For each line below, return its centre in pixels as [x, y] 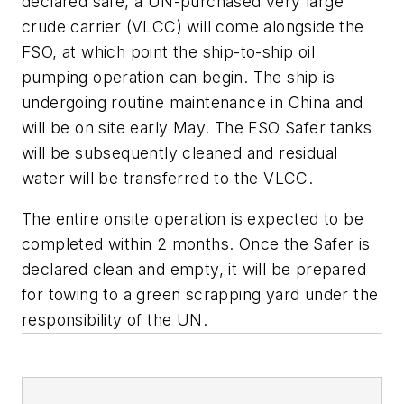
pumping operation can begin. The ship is [178, 77]
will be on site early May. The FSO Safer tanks [197, 127]
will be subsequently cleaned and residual [180, 152]
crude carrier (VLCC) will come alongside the [193, 26]
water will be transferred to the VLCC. [168, 178]
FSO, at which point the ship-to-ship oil [168, 51]
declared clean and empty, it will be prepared [194, 270]
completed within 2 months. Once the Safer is [196, 244]
